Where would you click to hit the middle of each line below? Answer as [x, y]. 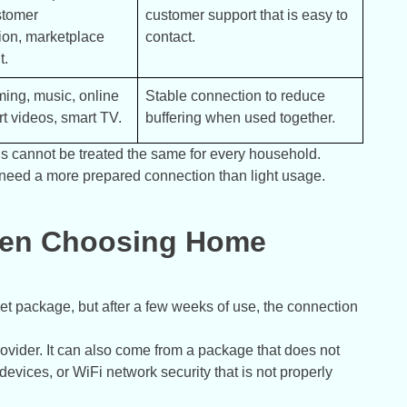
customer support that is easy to [247, 15]
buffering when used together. [240, 118]
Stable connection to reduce [235, 96]
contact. [170, 37]
